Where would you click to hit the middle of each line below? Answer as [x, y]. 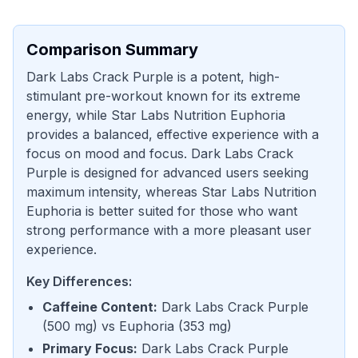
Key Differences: [79, 281]
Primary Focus [88, 348]
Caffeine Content [98, 307]
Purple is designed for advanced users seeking [167, 173]
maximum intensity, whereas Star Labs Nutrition [171, 192]
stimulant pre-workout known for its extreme [163, 96]
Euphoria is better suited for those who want [162, 211]
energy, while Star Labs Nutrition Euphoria [156, 115]
